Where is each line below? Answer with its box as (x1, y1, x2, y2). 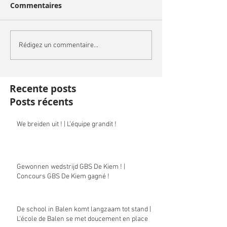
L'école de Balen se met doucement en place (17, 215, 148, 224)
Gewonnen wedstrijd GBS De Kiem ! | (17, 163, 125, 172)
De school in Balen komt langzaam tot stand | (17, 205, 151, 214)
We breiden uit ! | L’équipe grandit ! (17, 120, 117, 129)
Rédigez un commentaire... (19, 41, 98, 50)
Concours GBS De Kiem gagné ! (17, 172, 109, 181)
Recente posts (10, 82, 76, 96)
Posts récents (10, 95, 73, 109)
